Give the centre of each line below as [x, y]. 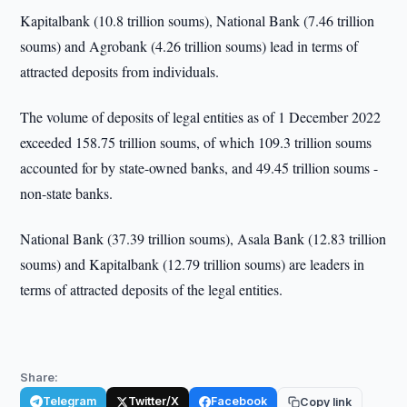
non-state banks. [67, 193]
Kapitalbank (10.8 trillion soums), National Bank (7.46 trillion [198, 20]
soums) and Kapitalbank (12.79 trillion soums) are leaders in [193, 264]
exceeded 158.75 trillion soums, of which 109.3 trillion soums [196, 142]
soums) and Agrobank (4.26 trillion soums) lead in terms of [189, 46]
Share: [40, 377]
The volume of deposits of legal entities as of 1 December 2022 [201, 117]
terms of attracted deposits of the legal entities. [152, 289]
